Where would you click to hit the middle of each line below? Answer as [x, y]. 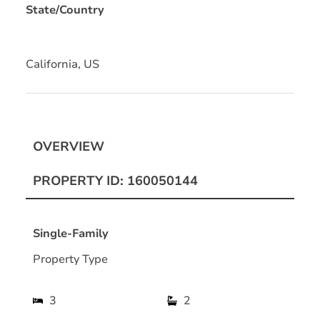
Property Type [70, 259]
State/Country [65, 10]
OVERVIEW [69, 146]
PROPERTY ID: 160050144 [115, 180]
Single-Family [71, 233]
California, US [62, 64]
